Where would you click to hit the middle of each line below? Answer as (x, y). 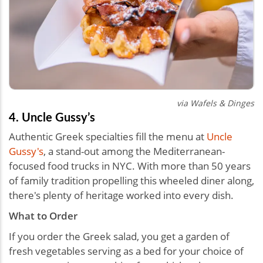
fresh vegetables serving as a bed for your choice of (126, 251)
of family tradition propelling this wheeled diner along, (131, 181)
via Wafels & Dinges (215, 103)
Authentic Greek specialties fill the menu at (108, 137)
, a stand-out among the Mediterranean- (134, 151)
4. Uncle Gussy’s (52, 117)
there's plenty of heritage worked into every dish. (121, 195)
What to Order (43, 216)
